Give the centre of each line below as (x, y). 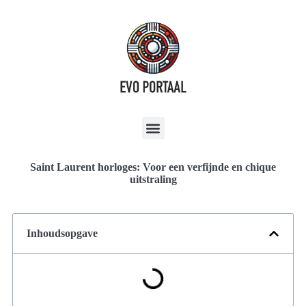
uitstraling (153, 179)
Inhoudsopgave (62, 233)
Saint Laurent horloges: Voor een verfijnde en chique (153, 167)
